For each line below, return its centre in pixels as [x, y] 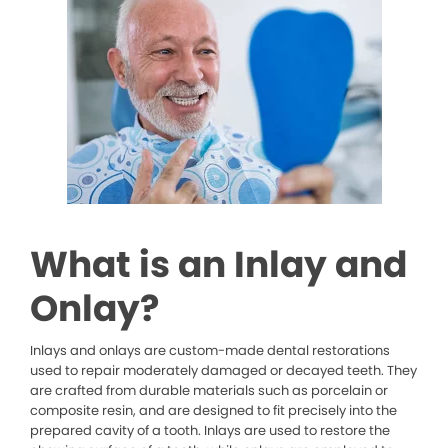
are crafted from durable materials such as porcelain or [209, 391]
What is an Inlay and [218, 265]
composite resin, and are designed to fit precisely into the [213, 411]
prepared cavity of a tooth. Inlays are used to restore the [210, 431]
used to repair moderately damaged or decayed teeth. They [223, 371]
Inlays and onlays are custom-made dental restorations [210, 351]
